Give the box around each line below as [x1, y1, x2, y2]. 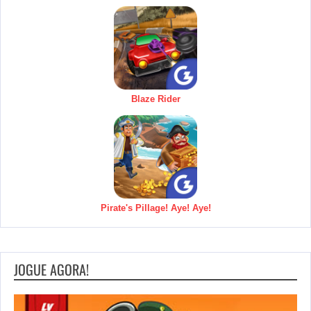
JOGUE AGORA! [14, 259, 89, 280]
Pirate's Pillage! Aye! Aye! [100, 203, 211, 214]
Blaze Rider [131, 94, 180, 105]
